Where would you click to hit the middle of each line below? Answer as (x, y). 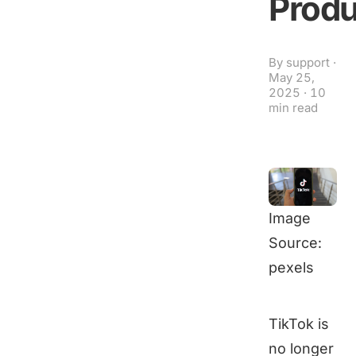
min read (293, 108)
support (308, 62)
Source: (295, 243)
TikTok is (299, 324)
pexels (291, 268)
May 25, (292, 77)
